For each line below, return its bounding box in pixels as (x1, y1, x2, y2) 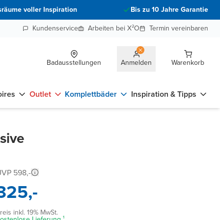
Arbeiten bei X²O (88, 23, 139, 33)
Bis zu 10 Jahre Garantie (131, 4, 208, 15)
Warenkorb (171, 57, 204, 68)
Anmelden (121, 57, 152, 68)
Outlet (29, 88, 51, 100)
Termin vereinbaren (149, 23, 208, 33)
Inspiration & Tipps (131, 88, 196, 100)
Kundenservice (32, 23, 78, 33)
